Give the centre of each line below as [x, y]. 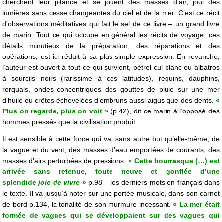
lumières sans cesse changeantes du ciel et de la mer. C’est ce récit [111, 13]
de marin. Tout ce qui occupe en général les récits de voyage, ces [111, 35]
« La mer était [195, 204]
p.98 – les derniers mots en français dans [154, 183]
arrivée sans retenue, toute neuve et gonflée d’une [111, 172]
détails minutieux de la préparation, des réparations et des [111, 46]
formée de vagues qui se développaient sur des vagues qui [111, 215]
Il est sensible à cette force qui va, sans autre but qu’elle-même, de [111, 139]
